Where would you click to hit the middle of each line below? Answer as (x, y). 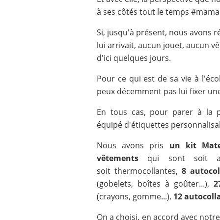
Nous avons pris (133, 145)
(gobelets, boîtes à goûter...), (155, 184)
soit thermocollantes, (137, 171)
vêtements (118, 158)
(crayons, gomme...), (134, 196)
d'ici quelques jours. (134, 58)
